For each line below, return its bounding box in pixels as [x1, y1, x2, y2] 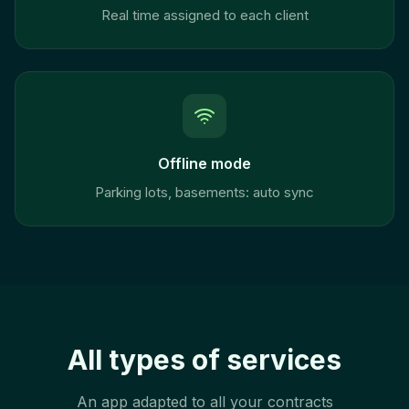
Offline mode [158, 154, 251, 173]
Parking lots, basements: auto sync [95, 184, 314, 201]
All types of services [68, 343, 341, 376]
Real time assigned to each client [100, 6, 309, 24]
